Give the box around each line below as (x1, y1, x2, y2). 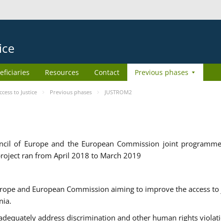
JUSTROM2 (105, 88, 132, 96)
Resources (45, 68, 79, 77)
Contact (94, 68, 119, 77)
